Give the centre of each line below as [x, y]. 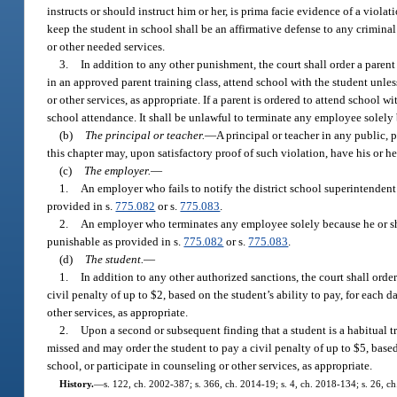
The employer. [118, 170]
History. [76, 383]
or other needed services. [106, 46]
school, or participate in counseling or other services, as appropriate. [210, 365]
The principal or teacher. [145, 135]
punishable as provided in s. [116, 241]
